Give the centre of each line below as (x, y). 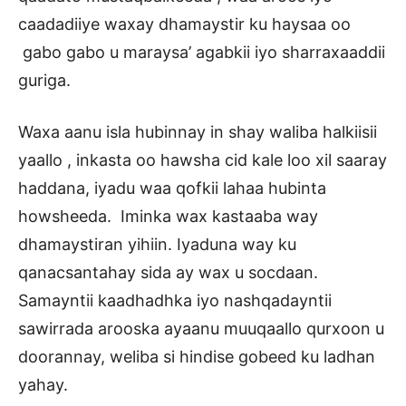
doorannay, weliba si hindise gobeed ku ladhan (197, 357)
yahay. (43, 385)
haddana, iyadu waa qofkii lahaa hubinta (172, 188)
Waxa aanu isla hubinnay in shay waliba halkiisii (198, 132)
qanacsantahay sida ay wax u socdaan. (168, 273)
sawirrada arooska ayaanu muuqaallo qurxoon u (201, 329)
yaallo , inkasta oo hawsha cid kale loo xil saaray (203, 160)
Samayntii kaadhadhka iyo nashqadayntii (175, 301)
